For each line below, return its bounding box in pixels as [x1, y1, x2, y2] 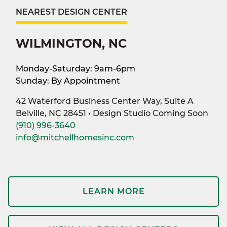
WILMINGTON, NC [16, 35, 127, 51]
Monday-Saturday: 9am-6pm [16, 63, 135, 73]
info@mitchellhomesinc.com [16, 132, 134, 142]
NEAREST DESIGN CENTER [16, 7, 127, 17]
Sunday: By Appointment [16, 75, 120, 86]
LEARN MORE [82, 186, 145, 196]
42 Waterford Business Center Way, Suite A [16, 96, 194, 106]
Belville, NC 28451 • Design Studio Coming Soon [16, 108, 208, 118]
